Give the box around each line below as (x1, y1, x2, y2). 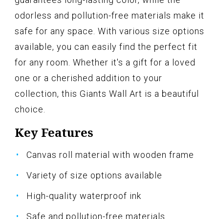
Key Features (15, 124, 93, 141)
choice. (15, 104, 45, 115)
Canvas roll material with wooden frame (26, 150, 194, 160)
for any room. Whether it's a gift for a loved (15, 57, 196, 68)
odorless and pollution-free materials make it (15, 10, 204, 21)
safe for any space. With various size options (15, 26, 204, 37)
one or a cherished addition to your (15, 73, 162, 84)
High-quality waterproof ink (26, 191, 141, 201)
